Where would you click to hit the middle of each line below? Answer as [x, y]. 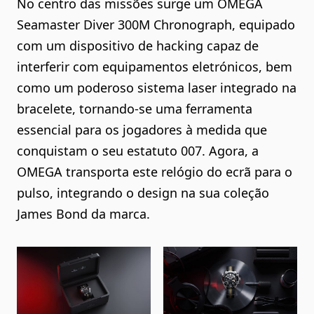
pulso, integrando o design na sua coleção [143, 193]
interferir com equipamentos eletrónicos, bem [155, 67]
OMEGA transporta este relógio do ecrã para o [155, 172]
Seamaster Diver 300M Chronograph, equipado [156, 25]
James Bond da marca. [83, 214]
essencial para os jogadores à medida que [142, 130]
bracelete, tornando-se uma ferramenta [135, 109]
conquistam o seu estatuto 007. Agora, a [138, 151]
